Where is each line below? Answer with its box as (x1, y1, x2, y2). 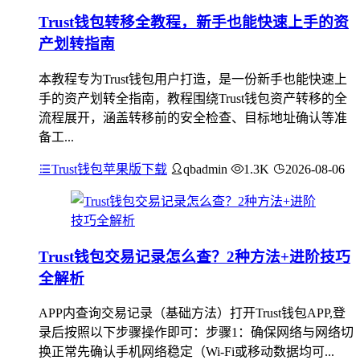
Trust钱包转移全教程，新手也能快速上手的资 (39, 14, 349, 31)
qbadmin (183, 162, 227, 176)
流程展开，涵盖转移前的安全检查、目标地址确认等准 (39, 110, 347, 125)
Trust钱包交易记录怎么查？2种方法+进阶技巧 (39, 247, 350, 265)
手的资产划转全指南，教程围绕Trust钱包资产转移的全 (39, 91, 347, 105)
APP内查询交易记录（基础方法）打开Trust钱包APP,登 (39, 306, 346, 321)
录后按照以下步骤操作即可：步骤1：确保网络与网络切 (39, 325, 354, 340)
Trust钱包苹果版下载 (51, 162, 167, 176)
